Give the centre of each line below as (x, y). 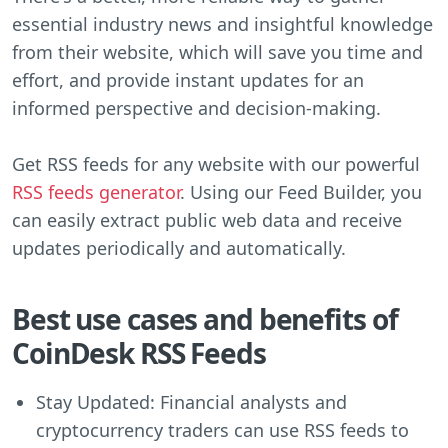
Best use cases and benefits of (205, 318)
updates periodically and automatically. (179, 247)
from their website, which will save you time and (217, 51)
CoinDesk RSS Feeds (139, 352)
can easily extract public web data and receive (207, 219)
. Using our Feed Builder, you (301, 191)
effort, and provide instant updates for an (188, 79)
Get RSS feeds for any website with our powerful (216, 163)
